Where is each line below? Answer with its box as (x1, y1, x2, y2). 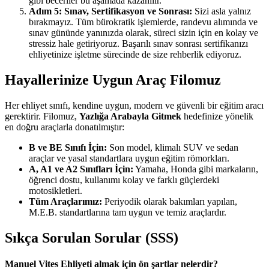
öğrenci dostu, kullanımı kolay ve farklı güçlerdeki (29, 175, 219, 186)
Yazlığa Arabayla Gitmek (79, 111, 181, 122)
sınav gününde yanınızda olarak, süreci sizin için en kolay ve (29, 28, 258, 38)
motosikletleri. (29, 186, 82, 196)
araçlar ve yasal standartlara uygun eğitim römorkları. (29, 153, 229, 164)
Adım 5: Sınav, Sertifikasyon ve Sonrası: (29, 6, 192, 17)
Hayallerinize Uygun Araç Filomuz (5, 72, 221, 88)
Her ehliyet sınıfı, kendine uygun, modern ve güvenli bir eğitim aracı (5, 100, 264, 111)
